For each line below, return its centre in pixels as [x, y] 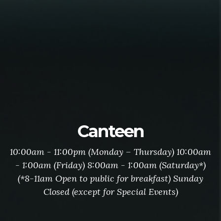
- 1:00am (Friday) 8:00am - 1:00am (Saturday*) [110, 165]
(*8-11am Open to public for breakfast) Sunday [110, 178]
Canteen [110, 131]
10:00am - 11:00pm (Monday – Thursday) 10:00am [110, 152]
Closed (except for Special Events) [110, 192]
